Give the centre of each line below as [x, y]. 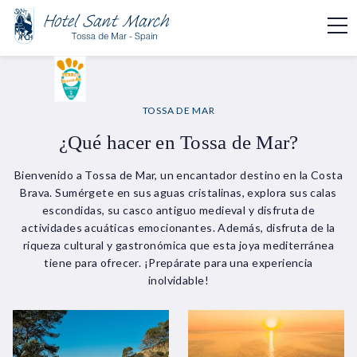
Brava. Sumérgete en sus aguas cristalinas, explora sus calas [178, 192]
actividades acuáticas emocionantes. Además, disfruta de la [178, 228]
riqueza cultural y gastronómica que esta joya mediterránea [178, 245]
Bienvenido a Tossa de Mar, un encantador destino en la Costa [178, 175]
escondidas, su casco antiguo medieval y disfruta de [178, 210]
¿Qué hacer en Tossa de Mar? [178, 142]
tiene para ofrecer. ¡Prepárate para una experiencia [178, 263]
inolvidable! [178, 280]
